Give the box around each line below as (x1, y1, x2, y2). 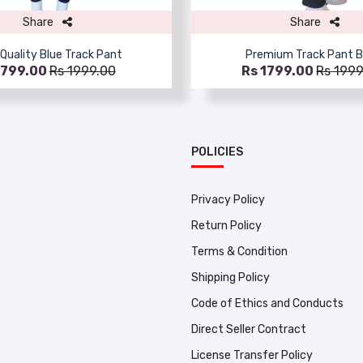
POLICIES (191, 144, 243, 159)
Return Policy (191, 218, 262, 233)
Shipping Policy (191, 270, 270, 284)
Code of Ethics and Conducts (191, 296, 344, 310)
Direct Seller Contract (191, 322, 306, 336)
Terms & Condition (191, 244, 288, 258)
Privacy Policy (191, 192, 265, 207)
